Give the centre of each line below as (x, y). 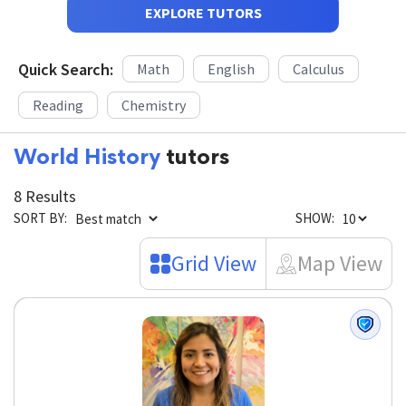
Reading (58, 105)
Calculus (319, 69)
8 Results (45, 196)
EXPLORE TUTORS (203, 13)
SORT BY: (40, 218)
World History (87, 159)
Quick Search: (66, 69)
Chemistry (154, 105)
